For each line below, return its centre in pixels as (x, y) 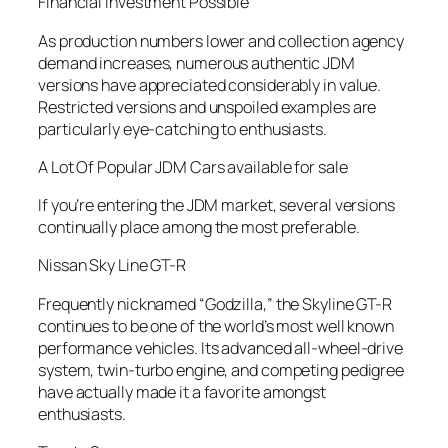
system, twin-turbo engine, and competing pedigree (221, 369)
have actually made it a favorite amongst (182, 391)
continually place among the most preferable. (199, 227)
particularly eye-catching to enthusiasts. (182, 128)
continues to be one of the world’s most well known (216, 325)
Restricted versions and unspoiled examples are (207, 106)
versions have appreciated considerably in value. (210, 84)
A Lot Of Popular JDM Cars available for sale (193, 166)
